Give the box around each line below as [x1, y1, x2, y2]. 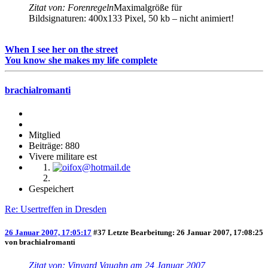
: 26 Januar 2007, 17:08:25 [172, 227, 263, 237]
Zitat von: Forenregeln [29, 2, 114, 13]
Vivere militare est [29, 151, 97, 162]
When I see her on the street [5, 44, 118, 55]
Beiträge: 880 [29, 140, 80, 151]
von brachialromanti [5, 237, 75, 246]
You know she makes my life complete [5, 55, 157, 66]
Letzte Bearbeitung [108, 227, 172, 237]
